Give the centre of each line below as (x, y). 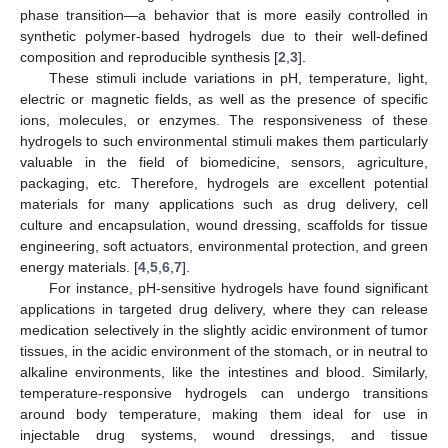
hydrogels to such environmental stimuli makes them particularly (224, 140)
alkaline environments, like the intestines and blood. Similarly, (224, 371)
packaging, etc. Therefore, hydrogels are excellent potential (224, 182)
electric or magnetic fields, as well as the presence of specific (224, 98)
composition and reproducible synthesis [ (149, 56)
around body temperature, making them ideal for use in (224, 413)
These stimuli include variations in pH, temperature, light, (238, 77)
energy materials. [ (79, 266)
